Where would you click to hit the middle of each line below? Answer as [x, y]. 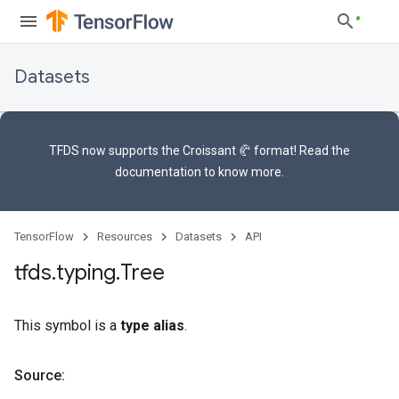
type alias [152, 326]
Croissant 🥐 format [238, 151]
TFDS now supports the [116, 151]
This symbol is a [67, 326]
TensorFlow [44, 236]
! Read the [322, 151]
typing [86, 273]
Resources [125, 236]
